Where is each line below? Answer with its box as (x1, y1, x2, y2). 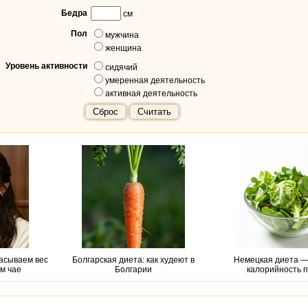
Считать (137, 107, 171, 117)
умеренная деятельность (104, 76, 205, 85)
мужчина (104, 30, 139, 40)
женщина (104, 43, 142, 53)
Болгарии (114, 265, 152, 274)
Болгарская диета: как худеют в (71, 255, 195, 265)
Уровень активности (5, 61, 87, 71)
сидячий (104, 63, 137, 72)
